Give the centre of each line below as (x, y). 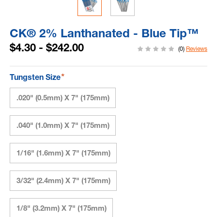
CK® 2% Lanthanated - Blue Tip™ (104, 33)
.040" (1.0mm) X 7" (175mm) (63, 125)
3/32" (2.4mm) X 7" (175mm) (63, 181)
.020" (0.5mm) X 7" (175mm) (63, 98)
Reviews (197, 49)
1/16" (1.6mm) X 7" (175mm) (63, 153)
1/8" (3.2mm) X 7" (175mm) (61, 208)
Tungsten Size (36, 77)
